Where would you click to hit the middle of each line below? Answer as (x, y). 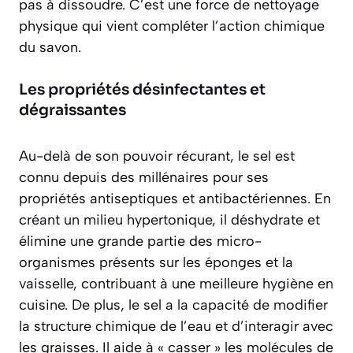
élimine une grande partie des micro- (140, 242)
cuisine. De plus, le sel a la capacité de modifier (173, 305)
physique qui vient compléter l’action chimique (172, 26)
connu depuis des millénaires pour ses (144, 178)
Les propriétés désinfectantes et (142, 90)
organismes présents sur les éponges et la (156, 263)
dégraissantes (72, 111)
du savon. (50, 48)
